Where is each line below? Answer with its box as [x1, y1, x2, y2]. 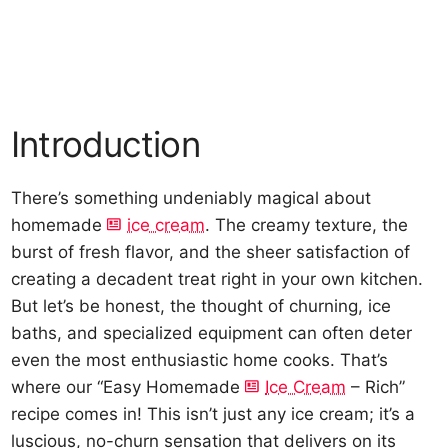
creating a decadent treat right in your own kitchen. [11, 269, 424, 289]
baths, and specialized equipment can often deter [11, 323, 413, 343]
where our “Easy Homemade [11, 377, 246, 397]
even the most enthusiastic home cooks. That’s [11, 350, 389, 370]
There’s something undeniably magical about [11, 188, 372, 208]
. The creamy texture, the [205, 215, 409, 235]
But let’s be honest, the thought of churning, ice [11, 296, 392, 316]
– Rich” [346, 377, 406, 397]
